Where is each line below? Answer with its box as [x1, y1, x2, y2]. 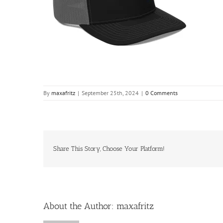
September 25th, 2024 [82, 89, 139, 97]
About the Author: [43, 200, 116, 212]
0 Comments [145, 89, 178, 97]
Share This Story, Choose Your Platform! [53, 145, 165, 153]
